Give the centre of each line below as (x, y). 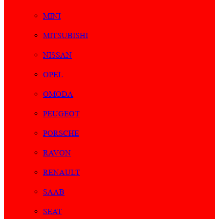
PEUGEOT (61, 114)
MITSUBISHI (66, 36)
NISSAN (57, 55)
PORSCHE (61, 133)
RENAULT (62, 173)
